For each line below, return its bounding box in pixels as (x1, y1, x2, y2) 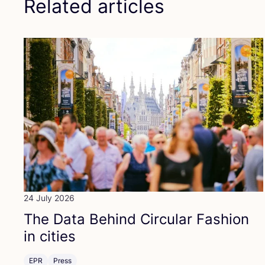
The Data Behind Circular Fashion (24, 211, 249, 228)
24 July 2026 (24, 193, 75, 203)
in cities (24, 228, 76, 245)
